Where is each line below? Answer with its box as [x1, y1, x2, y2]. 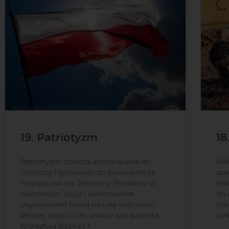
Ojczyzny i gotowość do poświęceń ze [20, 167, 155, 177]
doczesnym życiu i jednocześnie [20, 189, 134, 198]
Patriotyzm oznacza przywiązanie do [20, 156, 151, 166]
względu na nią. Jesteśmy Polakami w [20, 178, 155, 188]
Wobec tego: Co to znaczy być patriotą [20, 210, 159, 220]
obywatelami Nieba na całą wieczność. [20, 199, 157, 209]
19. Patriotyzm [20, 130, 98, 144]
